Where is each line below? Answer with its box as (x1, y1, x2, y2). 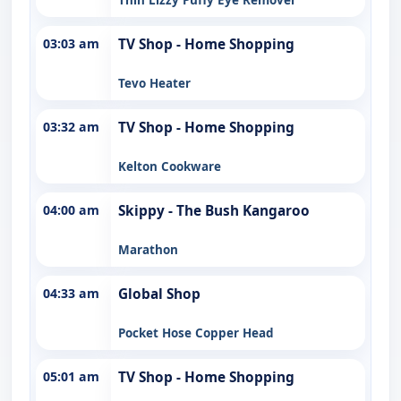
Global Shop (118, 284, 200, 303)
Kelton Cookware (118, 158, 221, 175)
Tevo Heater (118, 74, 191, 91)
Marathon (118, 241, 178, 258)
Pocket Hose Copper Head (118, 324, 274, 341)
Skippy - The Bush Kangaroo (118, 200, 310, 220)
